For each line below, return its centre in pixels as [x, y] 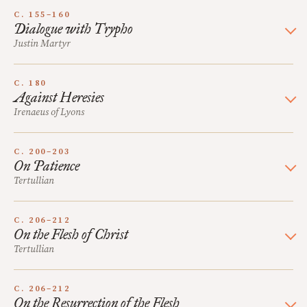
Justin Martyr [42, 44]
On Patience [47, 166]
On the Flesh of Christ [71, 234]
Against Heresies [59, 97]
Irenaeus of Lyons [49, 112]
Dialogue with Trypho [73, 29]
